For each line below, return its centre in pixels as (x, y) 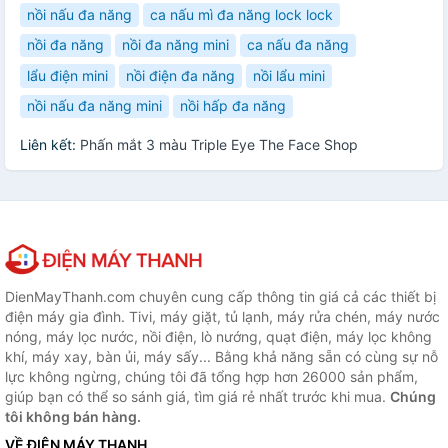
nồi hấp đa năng (233, 106)
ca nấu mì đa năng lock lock (241, 14)
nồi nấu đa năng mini (94, 106)
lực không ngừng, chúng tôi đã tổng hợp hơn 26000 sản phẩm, (211, 377)
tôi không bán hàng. (73, 417)
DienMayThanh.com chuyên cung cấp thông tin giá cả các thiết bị (220, 297)
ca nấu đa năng (298, 45)
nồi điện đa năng (180, 75)
